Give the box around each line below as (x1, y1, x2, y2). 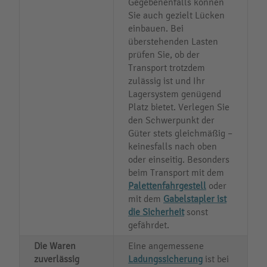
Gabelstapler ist (163, 193, 226, 204)
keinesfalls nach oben (128, 140, 217, 152)
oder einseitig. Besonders (128, 153, 229, 165)
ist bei (203, 253, 229, 265)
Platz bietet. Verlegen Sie (128, 101, 229, 113)
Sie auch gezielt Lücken (128, 9, 225, 21)
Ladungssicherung (128, 253, 203, 265)
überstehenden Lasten (128, 35, 218, 47)
